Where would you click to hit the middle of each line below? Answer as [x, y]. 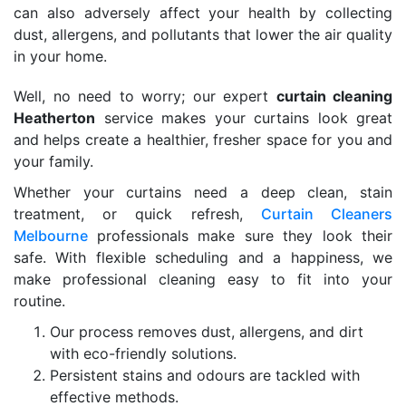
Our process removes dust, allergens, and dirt [207, 332]
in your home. [60, 56]
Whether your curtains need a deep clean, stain [203, 192]
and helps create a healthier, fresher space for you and [203, 140]
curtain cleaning [334, 96]
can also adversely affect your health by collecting [203, 13]
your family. [53, 161]
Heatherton [54, 118]
